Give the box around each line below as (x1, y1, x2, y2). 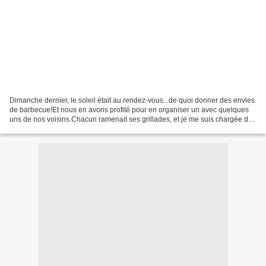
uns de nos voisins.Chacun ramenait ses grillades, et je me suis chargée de (9, 115, 252, 123)
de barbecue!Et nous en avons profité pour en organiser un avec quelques (9, 105, 249, 114)
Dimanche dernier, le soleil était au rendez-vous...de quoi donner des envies (9, 96, 255, 104)
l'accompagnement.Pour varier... (9, 124, 113, 133)
